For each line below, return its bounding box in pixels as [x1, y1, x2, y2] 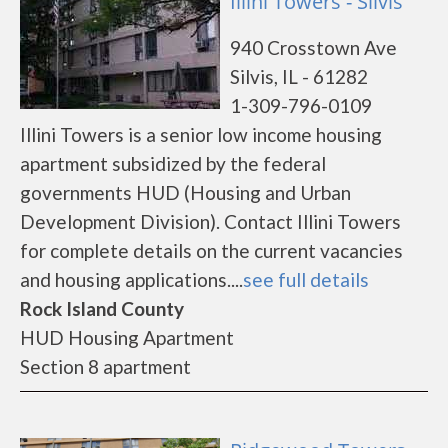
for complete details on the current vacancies [20, 239, 403, 262]
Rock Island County [20, 297, 184, 320]
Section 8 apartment [20, 355, 191, 378]
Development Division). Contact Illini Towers [20, 210, 401, 233]
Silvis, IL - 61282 [230, 65, 368, 88]
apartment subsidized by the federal [20, 152, 326, 175]
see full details [243, 268, 369, 291]
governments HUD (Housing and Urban [20, 181, 351, 204]
